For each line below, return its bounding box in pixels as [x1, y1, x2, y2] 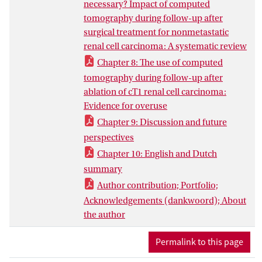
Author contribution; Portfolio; [97, 180, 218, 191]
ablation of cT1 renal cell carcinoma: [84, 86, 226, 97]
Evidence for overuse [84, 100, 167, 111]
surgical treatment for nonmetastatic [84, 26, 229, 37]
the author [84, 209, 125, 220]
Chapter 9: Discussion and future [97, 116, 227, 127]
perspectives [84, 132, 134, 143]
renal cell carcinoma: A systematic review [84, 40, 247, 51]
